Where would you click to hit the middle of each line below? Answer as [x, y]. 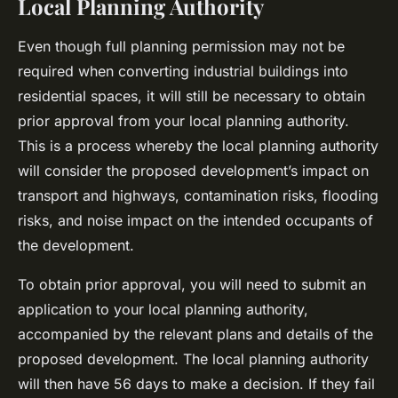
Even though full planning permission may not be [181, 47]
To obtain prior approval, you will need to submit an [192, 285]
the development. [76, 246]
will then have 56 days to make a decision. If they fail [196, 384]
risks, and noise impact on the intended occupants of [195, 221]
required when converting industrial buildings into [183, 72]
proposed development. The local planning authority [193, 359]
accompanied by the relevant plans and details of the [195, 334]
